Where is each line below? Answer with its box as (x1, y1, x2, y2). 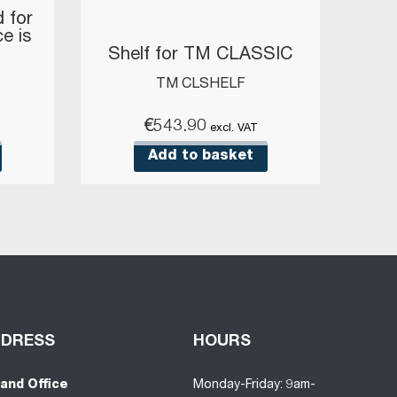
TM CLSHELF (155, 78, 245, 93)
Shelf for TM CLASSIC (108, 47, 292, 66)
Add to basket (147, 149, 253, 164)
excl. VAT (209, 123, 258, 136)
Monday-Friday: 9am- (193, 379, 316, 393)
